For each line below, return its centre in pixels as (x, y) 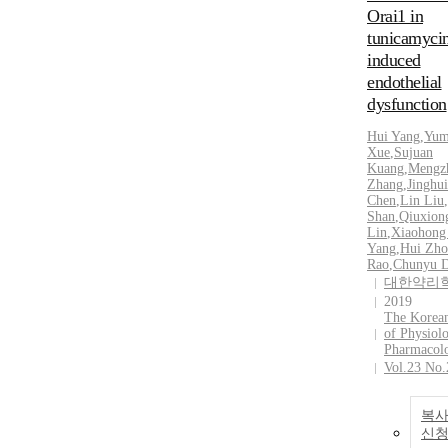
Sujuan (413, 153)
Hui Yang (393, 137)
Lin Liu (422, 201)
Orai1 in (395, 16)
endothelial (404, 82)
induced (394, 60)
